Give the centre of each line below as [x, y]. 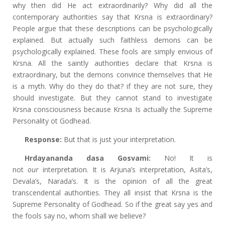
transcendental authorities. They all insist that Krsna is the [113, 193]
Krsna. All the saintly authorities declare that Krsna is [113, 63]
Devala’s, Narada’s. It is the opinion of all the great [113, 181]
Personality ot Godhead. [51, 121]
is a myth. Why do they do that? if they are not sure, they [113, 86]
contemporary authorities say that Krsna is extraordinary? [113, 17]
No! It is [182, 158]
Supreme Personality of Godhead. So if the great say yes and [113, 204]
